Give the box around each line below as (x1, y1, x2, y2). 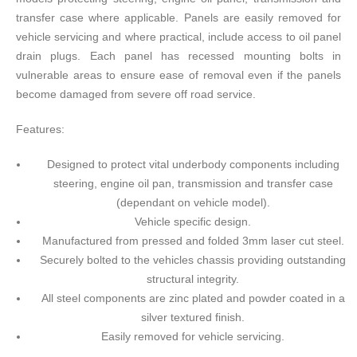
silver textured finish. (141, 310, 245, 324)
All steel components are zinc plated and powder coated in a (41, 291, 345, 304)
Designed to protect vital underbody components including (46, 157, 339, 171)
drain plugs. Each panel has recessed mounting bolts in (16, 49, 341, 62)
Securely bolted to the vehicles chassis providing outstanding (40, 253, 346, 266)
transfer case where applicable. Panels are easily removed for (16, 10, 341, 24)
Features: (16, 122, 65, 135)
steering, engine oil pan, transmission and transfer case (53, 176, 333, 190)
